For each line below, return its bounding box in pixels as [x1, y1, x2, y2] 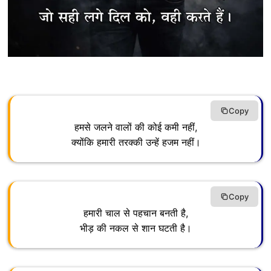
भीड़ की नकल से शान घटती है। [80, 222, 192, 235]
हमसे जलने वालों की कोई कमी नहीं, [74, 121, 197, 134]
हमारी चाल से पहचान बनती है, [83, 207, 188, 220]
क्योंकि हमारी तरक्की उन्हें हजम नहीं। [71, 136, 201, 149]
